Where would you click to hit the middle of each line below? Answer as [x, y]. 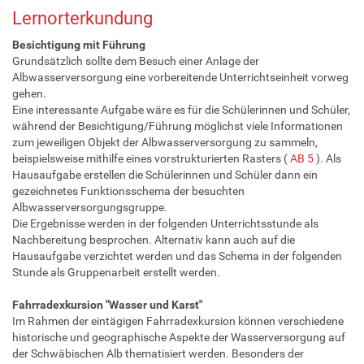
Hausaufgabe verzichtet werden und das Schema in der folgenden [177, 256]
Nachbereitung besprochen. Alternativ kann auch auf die [154, 239]
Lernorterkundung [82, 18]
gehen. [29, 93]
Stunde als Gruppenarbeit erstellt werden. [116, 272]
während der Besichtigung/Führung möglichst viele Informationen [178, 126]
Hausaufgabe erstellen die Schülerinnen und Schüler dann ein [165, 174]
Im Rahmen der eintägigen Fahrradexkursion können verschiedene [178, 321]
